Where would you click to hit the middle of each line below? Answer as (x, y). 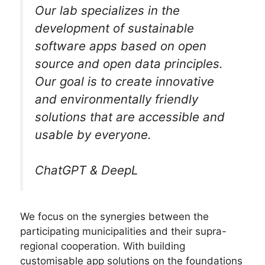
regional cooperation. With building (103, 246)
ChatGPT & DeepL (86, 170)
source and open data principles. (129, 63)
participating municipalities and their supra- (123, 231)
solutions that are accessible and (130, 117)
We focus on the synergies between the (114, 216)
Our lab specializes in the (107, 10)
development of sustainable (114, 28)
